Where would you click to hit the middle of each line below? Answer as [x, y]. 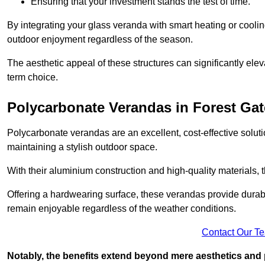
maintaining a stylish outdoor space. [82, 147]
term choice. [33, 77]
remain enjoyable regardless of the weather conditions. [122, 209]
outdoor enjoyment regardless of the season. [100, 40]
